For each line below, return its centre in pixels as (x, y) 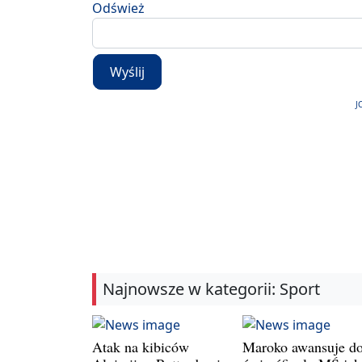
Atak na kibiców (141, 346)
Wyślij (127, 72)
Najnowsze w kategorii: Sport (211, 289)
